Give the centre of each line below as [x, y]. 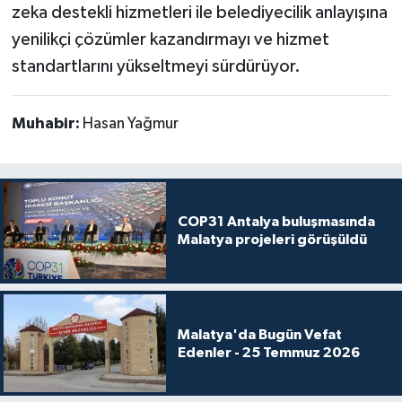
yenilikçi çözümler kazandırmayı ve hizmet [170, 40]
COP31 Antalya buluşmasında [276, 222]
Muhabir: [47, 124]
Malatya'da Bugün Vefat [259, 334]
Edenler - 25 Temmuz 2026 [268, 352]
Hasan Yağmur [130, 124]
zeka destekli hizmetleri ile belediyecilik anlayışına [199, 13]
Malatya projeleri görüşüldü [272, 240]
